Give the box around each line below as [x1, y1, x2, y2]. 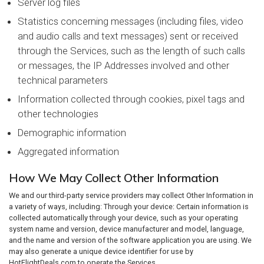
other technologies [18, 108, 98, 120]
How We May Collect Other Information [9, 170, 218, 185]
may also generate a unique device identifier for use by [9, 247, 193, 256]
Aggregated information [18, 146, 119, 157]
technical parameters [18, 74, 108, 86]
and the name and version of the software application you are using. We [9, 236, 252, 245]
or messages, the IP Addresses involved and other [18, 60, 229, 71]
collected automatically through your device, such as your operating [9, 213, 238, 222]
